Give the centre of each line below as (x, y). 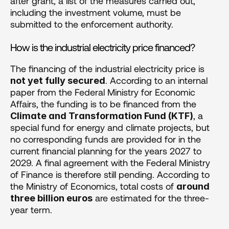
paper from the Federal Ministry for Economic (103, 92)
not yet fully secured (58, 80)
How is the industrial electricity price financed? (102, 47)
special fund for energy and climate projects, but (110, 127)
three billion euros (51, 198)
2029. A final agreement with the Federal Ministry (110, 162)
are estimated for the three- (151, 198)
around (193, 186)
